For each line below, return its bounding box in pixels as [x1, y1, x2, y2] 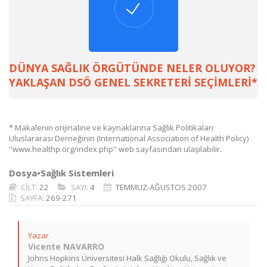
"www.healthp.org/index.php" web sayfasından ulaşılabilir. [9, 144, 222, 154]
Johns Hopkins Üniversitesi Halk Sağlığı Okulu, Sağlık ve [28, 253, 226, 263]
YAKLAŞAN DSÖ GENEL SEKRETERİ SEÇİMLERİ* [9, 75, 257, 89]
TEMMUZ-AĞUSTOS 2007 [116, 182, 207, 193]
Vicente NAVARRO [28, 241, 104, 252]
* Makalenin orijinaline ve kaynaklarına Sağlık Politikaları [9, 122, 213, 133]
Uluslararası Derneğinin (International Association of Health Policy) [9, 133, 249, 144]
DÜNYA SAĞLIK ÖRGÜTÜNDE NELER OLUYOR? [9, 61, 256, 75]
